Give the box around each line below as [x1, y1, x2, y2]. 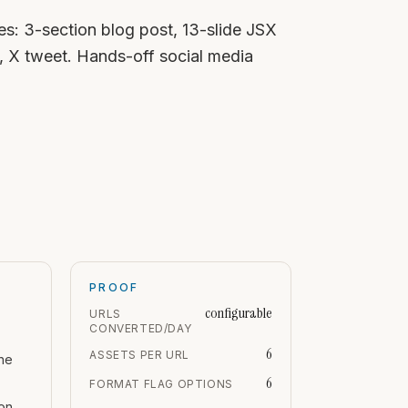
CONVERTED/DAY [89, 321, 192, 335]
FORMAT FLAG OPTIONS [89, 377, 233, 391]
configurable [204, 303, 272, 322]
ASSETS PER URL [89, 348, 189, 362]
